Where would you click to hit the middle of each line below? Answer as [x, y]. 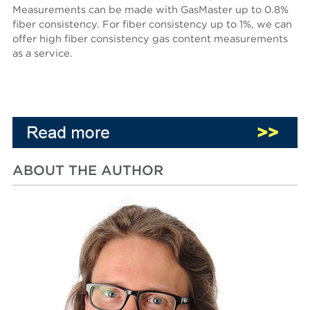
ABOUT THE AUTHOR [88, 171]
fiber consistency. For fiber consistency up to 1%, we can [153, 25]
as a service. [43, 54]
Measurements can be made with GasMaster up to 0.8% [151, 10]
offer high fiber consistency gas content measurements [151, 39]
